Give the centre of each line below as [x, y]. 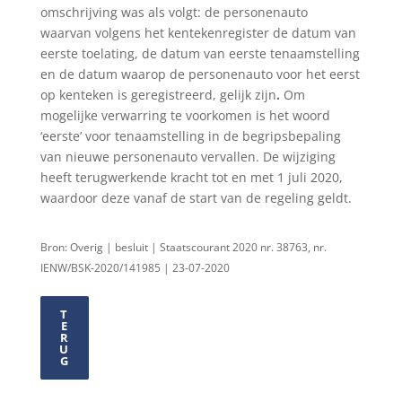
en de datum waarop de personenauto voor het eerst [200, 74]
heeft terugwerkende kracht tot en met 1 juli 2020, [191, 177]
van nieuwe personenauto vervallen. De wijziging [188, 156]
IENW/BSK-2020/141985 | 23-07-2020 [135, 267]
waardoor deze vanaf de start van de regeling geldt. [196, 197]
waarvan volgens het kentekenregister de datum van [198, 32]
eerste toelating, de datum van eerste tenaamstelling [200, 53]
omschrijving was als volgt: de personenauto [174, 12]
